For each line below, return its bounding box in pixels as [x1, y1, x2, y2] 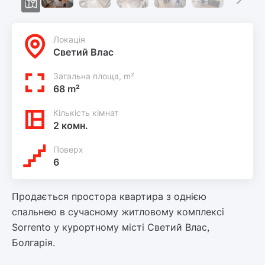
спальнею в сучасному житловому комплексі [12, 206, 224, 218]
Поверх [53, 144, 83, 155]
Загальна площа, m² [53, 71, 134, 82]
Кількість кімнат [53, 108, 118, 118]
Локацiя [53, 34, 85, 45]
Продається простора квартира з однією [12, 190, 206, 203]
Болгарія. [12, 237, 55, 249]
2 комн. [53, 119, 88, 132]
